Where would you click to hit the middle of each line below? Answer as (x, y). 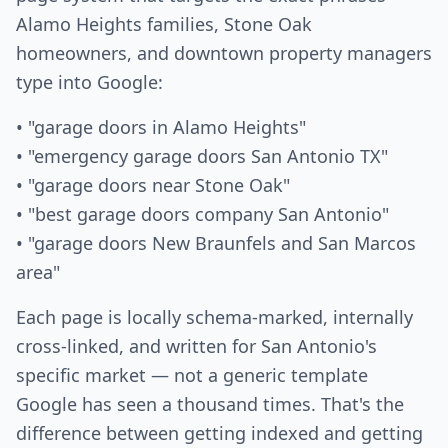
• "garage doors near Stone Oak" (153, 185)
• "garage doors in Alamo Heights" (161, 127)
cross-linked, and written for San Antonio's (196, 346)
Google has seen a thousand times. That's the (210, 404)
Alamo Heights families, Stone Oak (164, 24)
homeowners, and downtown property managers (224, 53)
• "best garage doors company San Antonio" (202, 214)
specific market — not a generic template (192, 375)
